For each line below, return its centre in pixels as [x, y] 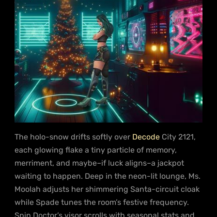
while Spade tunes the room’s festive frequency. [102, 202]
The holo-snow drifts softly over [73, 137]
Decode [147, 137]
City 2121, [179, 137]
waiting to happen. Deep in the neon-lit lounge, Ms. [108, 176]
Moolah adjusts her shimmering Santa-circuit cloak [107, 189]
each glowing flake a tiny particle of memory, [96, 150]
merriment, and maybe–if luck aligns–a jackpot [99, 163]
